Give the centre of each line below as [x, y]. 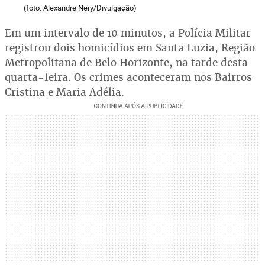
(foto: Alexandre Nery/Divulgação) [80, 8]
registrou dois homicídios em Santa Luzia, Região [130, 48]
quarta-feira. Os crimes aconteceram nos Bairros [128, 77]
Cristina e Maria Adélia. [64, 92]
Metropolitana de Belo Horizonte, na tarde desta [126, 62]
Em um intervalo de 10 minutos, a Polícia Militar [128, 33]
